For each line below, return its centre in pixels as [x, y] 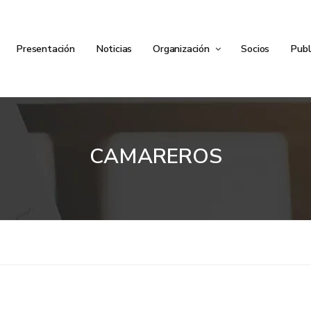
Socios [255, 49]
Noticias [114, 49]
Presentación [45, 49]
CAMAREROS [155, 157]
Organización [183, 49]
